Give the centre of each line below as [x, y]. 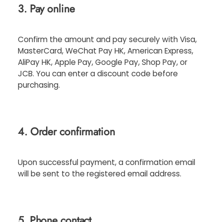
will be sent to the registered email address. [100, 174]
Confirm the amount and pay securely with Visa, [107, 39]
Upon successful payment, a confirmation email [107, 162]
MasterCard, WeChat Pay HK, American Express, [106, 51]
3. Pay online [46, 9]
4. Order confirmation [66, 132]
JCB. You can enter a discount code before [98, 74]
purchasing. [39, 85]
